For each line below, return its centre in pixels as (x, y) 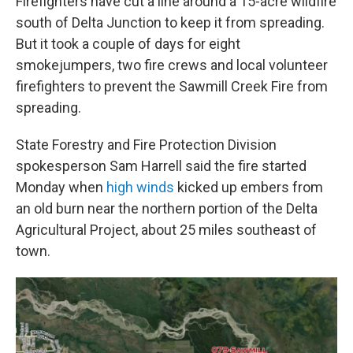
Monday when (61, 188)
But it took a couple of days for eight (128, 44)
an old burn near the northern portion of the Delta (167, 209)
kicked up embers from (249, 188)
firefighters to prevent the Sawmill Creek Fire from (172, 87)
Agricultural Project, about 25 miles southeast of (166, 230)
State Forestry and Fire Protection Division (146, 145)
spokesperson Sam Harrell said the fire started (161, 166)
